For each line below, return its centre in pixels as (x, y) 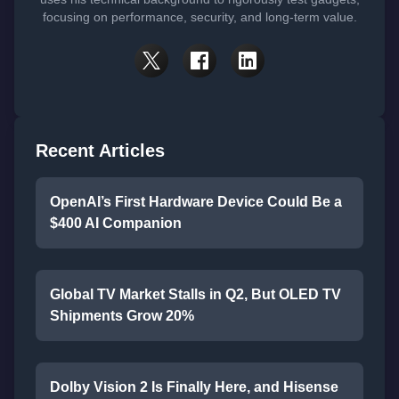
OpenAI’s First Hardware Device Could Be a (196, 202)
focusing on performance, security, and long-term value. (199, 17)
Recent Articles (100, 151)
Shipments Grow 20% (122, 316)
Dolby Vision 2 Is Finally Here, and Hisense (194, 387)
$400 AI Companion (116, 224)
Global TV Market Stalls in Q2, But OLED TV (195, 295)
